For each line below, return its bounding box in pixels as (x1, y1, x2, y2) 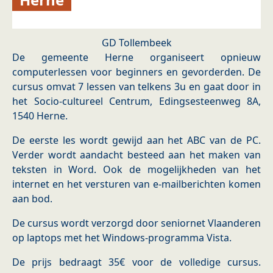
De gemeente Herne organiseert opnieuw (12, 51, 261, 65)
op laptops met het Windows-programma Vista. (12, 231, 236, 245)
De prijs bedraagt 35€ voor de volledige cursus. (12, 255, 261, 269)
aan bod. (12, 192, 52, 206)
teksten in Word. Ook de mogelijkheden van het (12, 163, 261, 177)
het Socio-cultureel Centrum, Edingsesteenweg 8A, (12, 94, 261, 108)
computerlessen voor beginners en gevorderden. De (12, 65, 261, 79)
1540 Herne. (12, 109, 68, 123)
